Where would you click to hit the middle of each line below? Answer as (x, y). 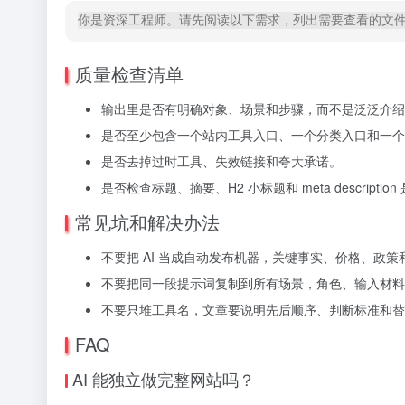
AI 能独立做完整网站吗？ (164, 379)
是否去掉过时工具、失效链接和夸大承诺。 (221, 161)
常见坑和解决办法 (147, 222)
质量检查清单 (129, 74)
